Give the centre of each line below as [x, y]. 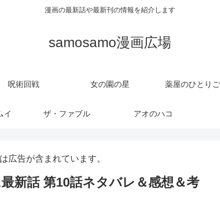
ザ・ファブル [67, 113]
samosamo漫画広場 [110, 42]
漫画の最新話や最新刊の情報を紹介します [110, 10]
